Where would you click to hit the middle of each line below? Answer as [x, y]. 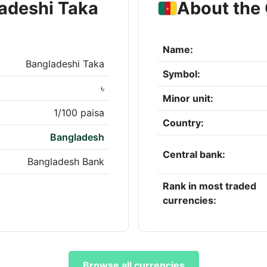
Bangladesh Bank [66, 162]
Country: [183, 123]
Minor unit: [188, 99]
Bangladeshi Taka [65, 64]
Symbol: [181, 74]
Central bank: [194, 155]
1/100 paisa [79, 113]
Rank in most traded [209, 186]
